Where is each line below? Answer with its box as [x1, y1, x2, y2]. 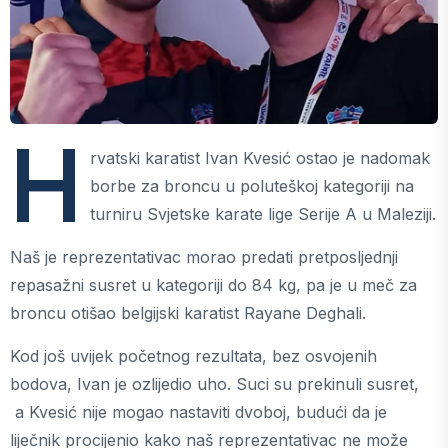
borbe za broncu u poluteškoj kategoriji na [90, 176, 414, 196]
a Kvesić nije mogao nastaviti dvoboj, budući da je [10, 402, 387, 422]
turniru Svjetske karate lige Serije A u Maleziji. [90, 204, 436, 224]
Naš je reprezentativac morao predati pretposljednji [10, 247, 398, 267]
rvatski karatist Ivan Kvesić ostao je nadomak [90, 148, 430, 168]
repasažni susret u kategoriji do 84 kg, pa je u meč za [10, 275, 417, 295]
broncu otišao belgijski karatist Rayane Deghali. [10, 303, 371, 323]
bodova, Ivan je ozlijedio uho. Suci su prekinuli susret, [10, 374, 419, 394]
